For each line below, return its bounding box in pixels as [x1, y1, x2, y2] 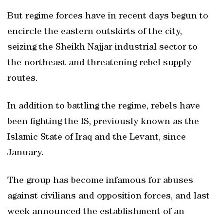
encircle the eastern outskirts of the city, [7, 27, 182, 37]
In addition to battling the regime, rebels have [7, 102, 200, 111]
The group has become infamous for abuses [7, 176, 193, 186]
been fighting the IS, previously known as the [7, 117, 199, 127]
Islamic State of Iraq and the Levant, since [7, 133, 186, 143]
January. [7, 148, 44, 158]
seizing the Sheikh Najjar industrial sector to [7, 43, 198, 53]
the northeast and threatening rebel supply [7, 58, 191, 68]
